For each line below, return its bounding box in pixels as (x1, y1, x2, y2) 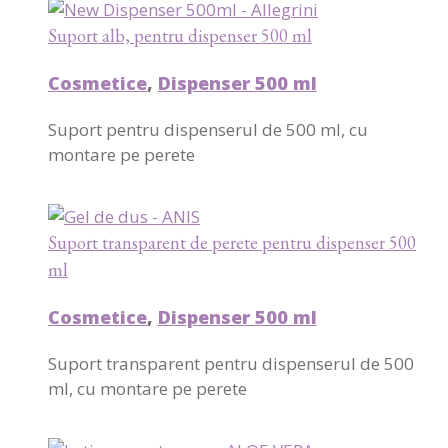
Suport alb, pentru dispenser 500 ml (48, 24, 312, 48)
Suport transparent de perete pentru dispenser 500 (48, 231, 416, 255)
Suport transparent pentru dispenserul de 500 (48, 352, 414, 375)
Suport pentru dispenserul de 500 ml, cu (48, 118, 368, 142)
